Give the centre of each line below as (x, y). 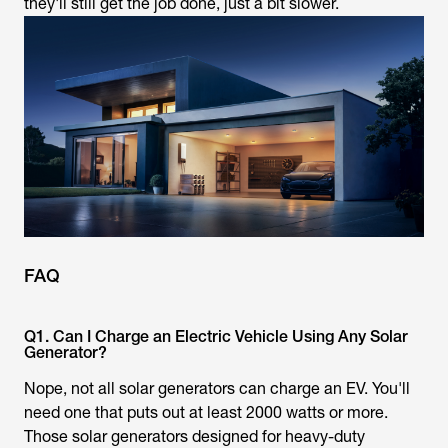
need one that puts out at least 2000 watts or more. (206, 413)
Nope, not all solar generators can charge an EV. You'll (217, 389)
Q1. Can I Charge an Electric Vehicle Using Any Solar (216, 337)
